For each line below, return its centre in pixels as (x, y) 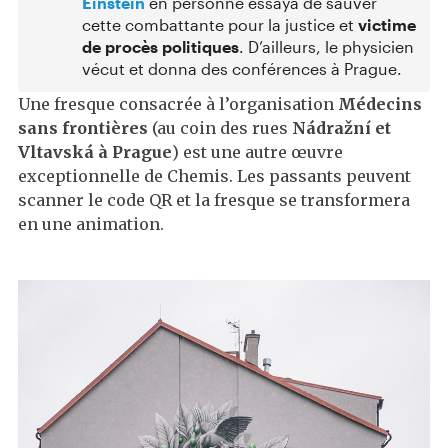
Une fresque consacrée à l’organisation (178, 104)
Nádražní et (341, 128)
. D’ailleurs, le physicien (326, 47)
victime (387, 25)
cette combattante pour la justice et (220, 25)
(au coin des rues (220, 128)
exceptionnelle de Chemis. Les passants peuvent (214, 176)
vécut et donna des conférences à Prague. (242, 69)
